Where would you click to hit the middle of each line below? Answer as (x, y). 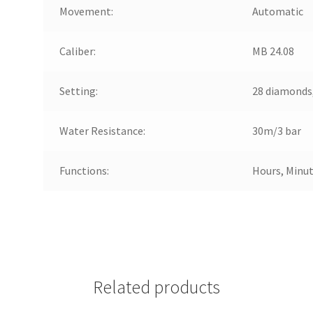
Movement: (86, 11)
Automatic (277, 11)
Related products (156, 287)
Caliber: (77, 51)
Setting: (78, 90)
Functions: (84, 170)
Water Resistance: (102, 130)
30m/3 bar (276, 130)
